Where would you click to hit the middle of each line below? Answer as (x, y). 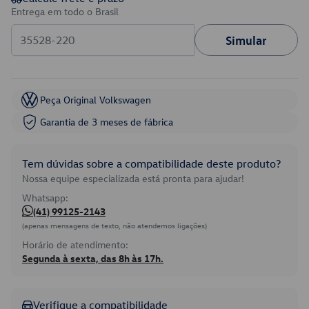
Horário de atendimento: (75, 245)
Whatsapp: (45, 198)
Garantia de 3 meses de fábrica (107, 122)
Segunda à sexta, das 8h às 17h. (93, 258)
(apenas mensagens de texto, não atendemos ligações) (114, 225)
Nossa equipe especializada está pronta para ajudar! (133, 178)
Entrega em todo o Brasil (65, 11)
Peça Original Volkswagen (96, 100)
